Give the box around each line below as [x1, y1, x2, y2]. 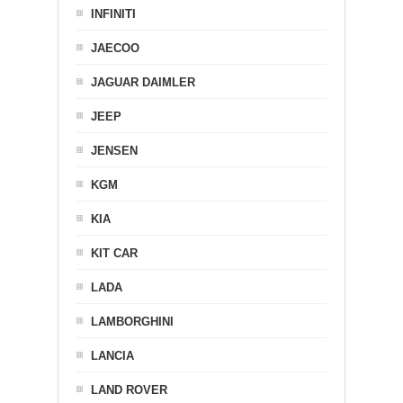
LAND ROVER [91, 383, 167, 397]
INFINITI [91, 7, 136, 21]
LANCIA [91, 349, 134, 363]
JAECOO [91, 41, 139, 55]
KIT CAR [91, 246, 138, 260]
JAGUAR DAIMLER [91, 76, 195, 89]
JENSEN [91, 144, 138, 157]
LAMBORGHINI [91, 315, 174, 328]
